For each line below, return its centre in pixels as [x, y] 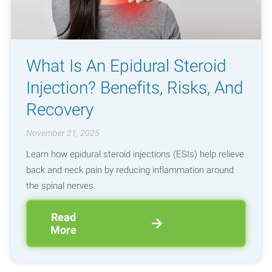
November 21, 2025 [63, 133]
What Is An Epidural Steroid [126, 66]
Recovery [59, 109]
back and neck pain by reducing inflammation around [130, 170]
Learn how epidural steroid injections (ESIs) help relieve [135, 154]
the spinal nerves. [61, 185]
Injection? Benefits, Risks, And [134, 87]
